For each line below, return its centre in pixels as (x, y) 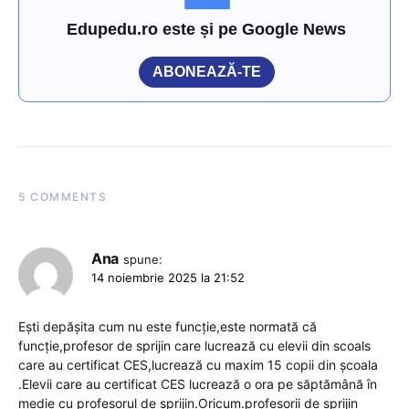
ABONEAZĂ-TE (207, 72)
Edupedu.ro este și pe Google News (207, 30)
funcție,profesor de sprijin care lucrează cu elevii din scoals (194, 346)
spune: (142, 260)
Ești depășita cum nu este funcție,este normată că (168, 327)
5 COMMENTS (63, 197)
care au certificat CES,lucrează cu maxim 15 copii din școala (198, 365)
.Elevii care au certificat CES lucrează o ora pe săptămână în (198, 384)
